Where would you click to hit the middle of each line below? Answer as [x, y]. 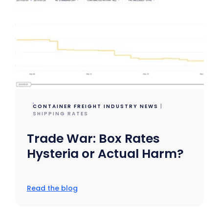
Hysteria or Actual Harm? [105, 153]
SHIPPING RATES [60, 113]
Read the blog [52, 188]
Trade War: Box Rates [93, 138]
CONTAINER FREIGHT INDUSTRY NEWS [95, 106]
